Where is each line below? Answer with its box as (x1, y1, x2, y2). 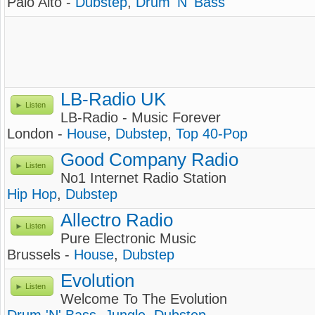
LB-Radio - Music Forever (60, 110, 221, 125)
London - (7, 126, 67, 141)
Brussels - (7, 247, 74, 262)
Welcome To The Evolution (60, 291, 227, 307)
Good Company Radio (60, 150, 238, 169)
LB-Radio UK (60, 89, 166, 109)
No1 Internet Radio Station (60, 170, 226, 186)
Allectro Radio (60, 210, 173, 230)
